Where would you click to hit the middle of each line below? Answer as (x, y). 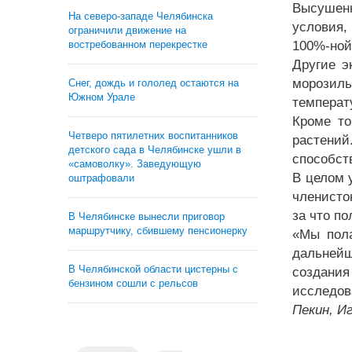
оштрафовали (101, 178)
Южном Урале (102, 97)
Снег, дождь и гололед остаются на (154, 83)
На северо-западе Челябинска (141, 16)
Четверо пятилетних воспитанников (153, 136)
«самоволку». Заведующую (135, 164)
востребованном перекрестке (138, 44)
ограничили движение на (127, 30)
